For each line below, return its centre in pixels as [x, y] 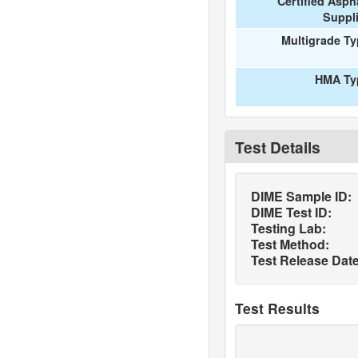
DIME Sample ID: [301, 196]
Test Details [277, 147]
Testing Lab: [288, 228]
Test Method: [290, 244]
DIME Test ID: [291, 212]
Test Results [277, 308]
